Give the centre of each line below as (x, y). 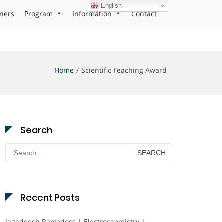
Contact (144, 14)
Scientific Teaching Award (124, 70)
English (111, 5)
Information (92, 14)
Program (38, 14)
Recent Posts (50, 197)
